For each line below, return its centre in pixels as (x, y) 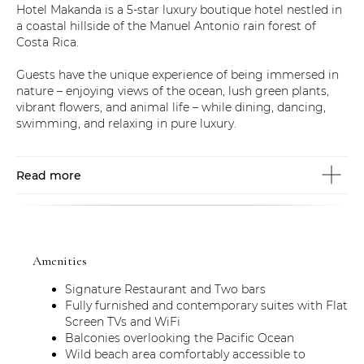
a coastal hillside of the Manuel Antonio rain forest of (166, 26)
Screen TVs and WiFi (123, 321)
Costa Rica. (48, 42)
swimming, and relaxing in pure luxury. (126, 123)
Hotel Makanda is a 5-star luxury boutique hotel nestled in (179, 9)
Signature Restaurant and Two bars (165, 289)
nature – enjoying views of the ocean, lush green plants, (173, 91)
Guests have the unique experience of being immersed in (178, 74)
